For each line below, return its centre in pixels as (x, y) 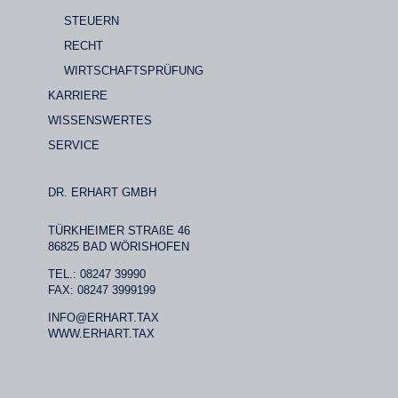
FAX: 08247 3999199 (101, 291)
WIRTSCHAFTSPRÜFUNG (133, 71)
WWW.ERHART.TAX (101, 334)
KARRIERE (77, 96)
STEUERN (91, 21)
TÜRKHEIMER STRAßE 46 (119, 231)
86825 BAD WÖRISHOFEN (118, 247)
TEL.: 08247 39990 (96, 275)
